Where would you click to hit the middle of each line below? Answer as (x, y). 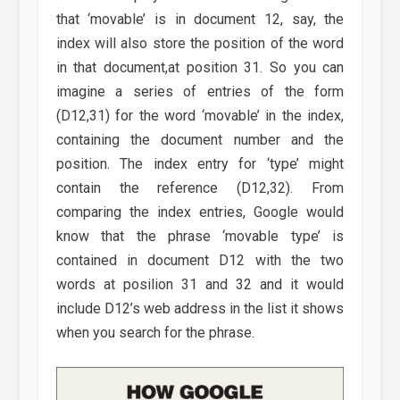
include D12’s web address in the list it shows (200, 308)
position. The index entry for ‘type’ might (200, 163)
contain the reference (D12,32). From (200, 187)
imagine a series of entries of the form (200, 91)
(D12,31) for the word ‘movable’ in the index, (200, 115)
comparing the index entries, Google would (200, 212)
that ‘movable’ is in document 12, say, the (200, 19)
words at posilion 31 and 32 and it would (200, 284)
